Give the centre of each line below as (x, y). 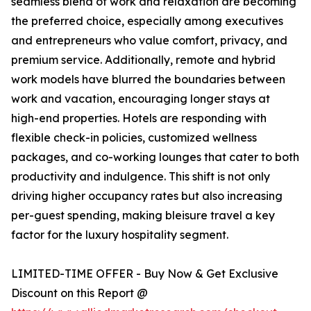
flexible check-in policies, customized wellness (134, 138)
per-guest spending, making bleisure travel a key (143, 216)
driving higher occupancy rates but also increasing (147, 196)
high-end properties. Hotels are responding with (139, 118)
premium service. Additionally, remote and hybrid (143, 60)
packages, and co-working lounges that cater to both (155, 157)
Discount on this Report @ (79, 293)
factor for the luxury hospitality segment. (120, 235)
